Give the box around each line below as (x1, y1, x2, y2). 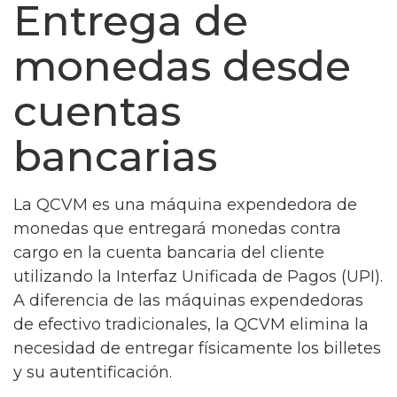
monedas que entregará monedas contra (13, 218, 341, 238)
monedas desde (13, 41, 351, 91)
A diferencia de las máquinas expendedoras (13, 290, 363, 310)
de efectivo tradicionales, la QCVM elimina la (13, 314, 369, 334)
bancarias (13, 131, 217, 182)
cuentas (13, 86, 181, 136)
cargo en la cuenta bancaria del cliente (13, 242, 324, 262)
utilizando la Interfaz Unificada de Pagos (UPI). (13, 266, 383, 286)
